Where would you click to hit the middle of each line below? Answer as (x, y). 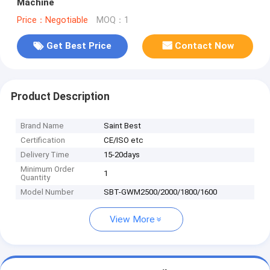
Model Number (47, 192)
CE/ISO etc (124, 140)
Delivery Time (45, 155)
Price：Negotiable (52, 20)
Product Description (60, 96)
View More (132, 220)
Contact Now (205, 46)
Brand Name (42, 126)
